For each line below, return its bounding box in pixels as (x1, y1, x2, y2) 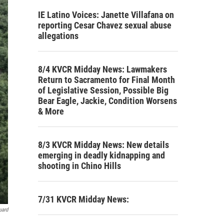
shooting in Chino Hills (38, 160, 121, 171)
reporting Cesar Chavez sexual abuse (38, 19, 171, 30)
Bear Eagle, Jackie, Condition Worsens (38, 95, 177, 106)
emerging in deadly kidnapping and (38, 149, 165, 160)
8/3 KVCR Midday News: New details (38, 139, 169, 150)
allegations (38, 30, 78, 41)
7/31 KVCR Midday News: (38, 193, 129, 204)
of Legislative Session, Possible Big (38, 84, 168, 95)
